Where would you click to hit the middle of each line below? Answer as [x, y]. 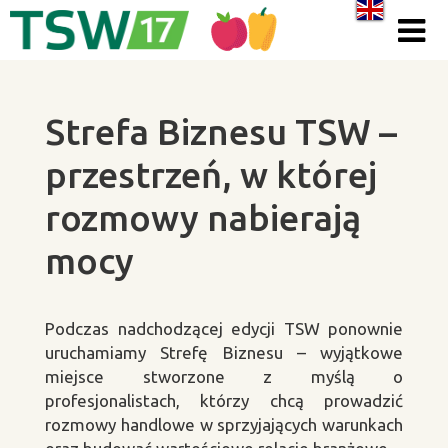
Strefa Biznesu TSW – [221, 131]
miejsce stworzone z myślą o [224, 376]
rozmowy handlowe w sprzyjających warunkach [224, 424]
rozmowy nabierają [203, 217]
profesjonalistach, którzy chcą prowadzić [224, 400]
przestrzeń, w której [211, 174]
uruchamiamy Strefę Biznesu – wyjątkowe [224, 352]
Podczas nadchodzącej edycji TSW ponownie [224, 328]
